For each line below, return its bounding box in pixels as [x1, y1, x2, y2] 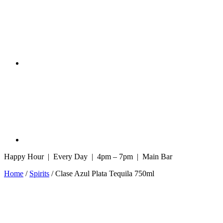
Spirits [29, 169, 49, 178]
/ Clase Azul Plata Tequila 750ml [49, 169, 154, 178]
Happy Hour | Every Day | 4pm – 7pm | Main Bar [4, 152, 172, 161]
